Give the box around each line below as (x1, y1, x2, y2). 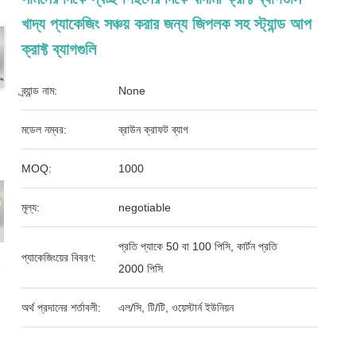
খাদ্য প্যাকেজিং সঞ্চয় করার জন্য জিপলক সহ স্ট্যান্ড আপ (21, 15, 312, 33)
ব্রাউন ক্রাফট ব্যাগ (118, 123, 189, 136)
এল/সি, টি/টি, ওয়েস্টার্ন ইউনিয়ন (118, 301, 234, 314)
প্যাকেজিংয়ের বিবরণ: (21, 251, 97, 264)
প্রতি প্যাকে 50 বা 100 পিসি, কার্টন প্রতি (118, 240, 278, 253)
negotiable (118, 201, 172, 214)
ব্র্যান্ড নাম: (21, 84, 58, 97)
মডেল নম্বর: (21, 123, 68, 136)
